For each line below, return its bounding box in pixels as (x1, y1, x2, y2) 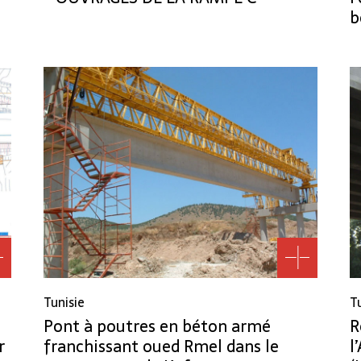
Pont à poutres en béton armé (44, 313, 271, 339)
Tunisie (44, 291, 85, 313)
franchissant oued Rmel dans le (44, 333, 279, 359)
